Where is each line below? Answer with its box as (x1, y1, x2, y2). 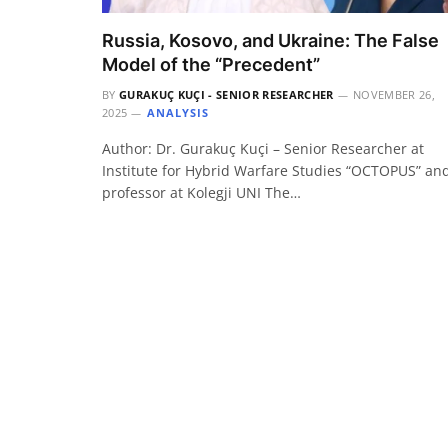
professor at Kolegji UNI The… (102, 183, 301, 203)
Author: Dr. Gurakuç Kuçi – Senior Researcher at (102, 139, 424, 159)
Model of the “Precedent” (102, 54, 320, 76)
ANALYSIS (146, 105, 210, 121)
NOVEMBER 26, (352, 87, 435, 103)
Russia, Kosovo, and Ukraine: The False (102, 30, 439, 52)
